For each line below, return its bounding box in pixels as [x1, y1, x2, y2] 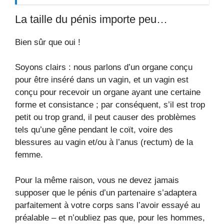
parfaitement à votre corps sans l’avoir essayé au [15, 200, 200, 210]
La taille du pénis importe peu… [15, 12, 167, 25]
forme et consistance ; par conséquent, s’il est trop [15, 100, 205, 109]
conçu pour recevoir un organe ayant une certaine [15, 87, 200, 97]
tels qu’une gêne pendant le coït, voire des [15, 125, 173, 134]
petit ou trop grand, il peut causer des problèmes [15, 112, 196, 122]
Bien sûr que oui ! [15, 37, 80, 47]
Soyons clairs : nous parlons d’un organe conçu [15, 62, 192, 72]
